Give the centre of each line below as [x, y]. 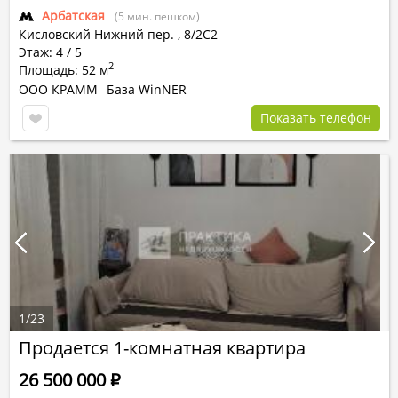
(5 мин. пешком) [157, 16]
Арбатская [73, 16]
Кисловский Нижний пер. [96, 34]
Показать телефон [316, 118]
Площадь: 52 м [64, 70]
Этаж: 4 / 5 [50, 52]
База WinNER [147, 89]
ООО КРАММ [58, 89]
